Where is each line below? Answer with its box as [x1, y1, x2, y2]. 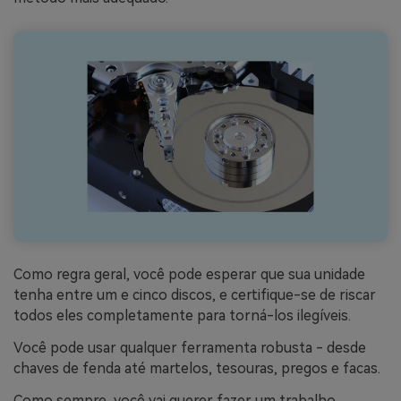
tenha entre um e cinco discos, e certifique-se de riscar [13, 286, 376, 304]
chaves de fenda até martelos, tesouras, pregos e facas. [13, 360, 380, 378]
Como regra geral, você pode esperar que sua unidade [13, 266, 365, 284]
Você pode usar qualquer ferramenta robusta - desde [13, 339, 366, 357]
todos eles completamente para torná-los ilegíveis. [13, 307, 351, 325]
